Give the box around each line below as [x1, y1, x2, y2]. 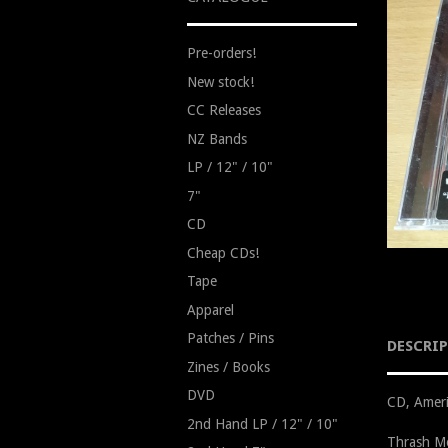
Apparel [187, 301, 234, 318]
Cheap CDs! [187, 244, 259, 261]
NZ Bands [187, 130, 247, 147]
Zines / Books [187, 358, 270, 375]
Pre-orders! [187, 45, 256, 61]
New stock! [187, 73, 254, 90]
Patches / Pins [187, 330, 274, 346]
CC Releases [187, 102, 261, 118]
